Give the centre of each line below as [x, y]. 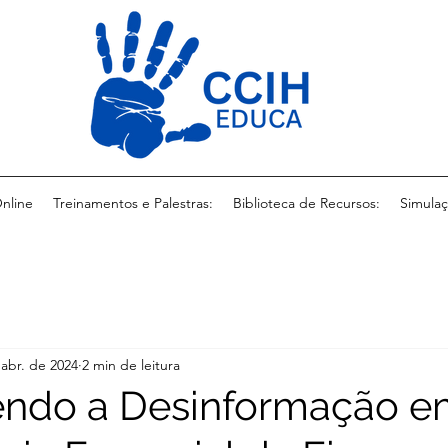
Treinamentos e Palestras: [132, 203]
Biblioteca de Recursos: [306, 203]
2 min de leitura [131, 364]
